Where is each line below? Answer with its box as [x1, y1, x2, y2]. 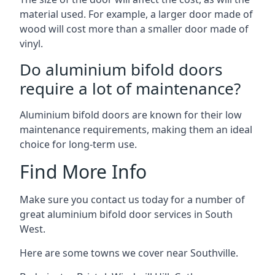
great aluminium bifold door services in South [20, 207, 233, 221]
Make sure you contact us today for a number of [20, 193, 245, 206]
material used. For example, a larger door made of [20, 7, 253, 21]
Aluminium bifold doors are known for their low [20, 108, 242, 122]
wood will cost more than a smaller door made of [20, 22, 249, 36]
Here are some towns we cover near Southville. [20, 246, 238, 260]
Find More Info [20, 159, 147, 184]
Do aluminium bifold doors [20, 58, 222, 80]
